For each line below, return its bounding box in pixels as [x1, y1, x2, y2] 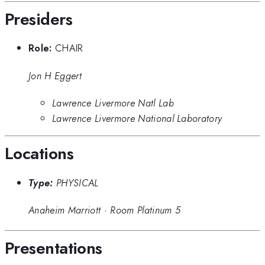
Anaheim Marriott [28, 203, 101, 218]
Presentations [5, 235, 102, 260]
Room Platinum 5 [110, 203, 181, 218]
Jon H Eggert [28, 68, 82, 83]
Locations [5, 141, 73, 166]
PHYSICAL [56, 175, 99, 190]
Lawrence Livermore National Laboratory [52, 111, 222, 125]
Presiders [5, 7, 72, 31]
